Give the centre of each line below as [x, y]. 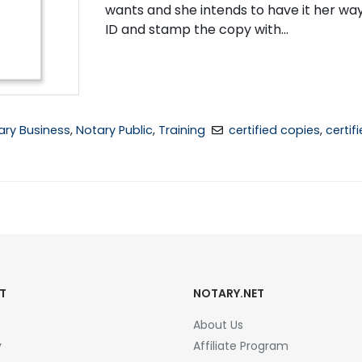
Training [182, 130]
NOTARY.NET [229, 294]
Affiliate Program [241, 346]
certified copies [274, 130]
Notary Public [115, 130]
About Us [218, 325]
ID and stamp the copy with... [196, 29]
